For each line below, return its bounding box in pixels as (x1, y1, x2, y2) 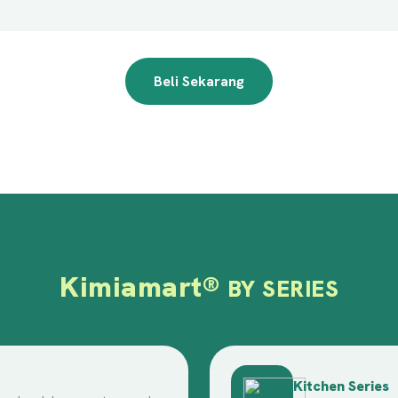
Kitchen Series (293, 377, 389, 395)
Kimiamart (60, 268, 203, 306)
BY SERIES (227, 274, 338, 304)
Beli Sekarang (154, 72, 244, 91)
